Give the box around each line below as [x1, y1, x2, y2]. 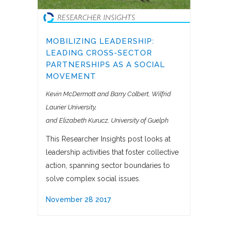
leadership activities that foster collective [46, 148, 179, 157]
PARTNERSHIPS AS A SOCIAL [46, 60, 165, 70]
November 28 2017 [46, 195, 111, 204]
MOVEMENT [46, 72, 96, 81]
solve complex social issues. [46, 175, 140, 183]
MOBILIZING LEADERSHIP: [46, 37, 154, 46]
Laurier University [46, 103, 95, 111]
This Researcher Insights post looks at [46, 135, 170, 144]
